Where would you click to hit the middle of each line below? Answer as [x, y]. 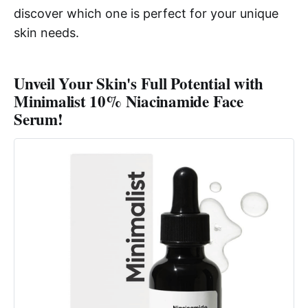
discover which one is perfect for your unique [146, 13]
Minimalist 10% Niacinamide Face [129, 101]
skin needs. [46, 32]
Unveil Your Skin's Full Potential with [139, 83]
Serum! [38, 119]
